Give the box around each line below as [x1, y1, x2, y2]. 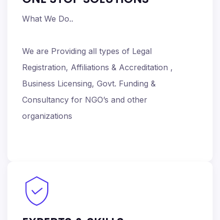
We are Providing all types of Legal [22, 46, 152, 56]
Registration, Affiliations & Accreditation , [22, 62, 173, 72]
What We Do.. [22, 14, 73, 24]
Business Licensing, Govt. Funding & [22, 79, 156, 88]
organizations [22, 111, 72, 121]
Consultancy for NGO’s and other [22, 95, 147, 105]
